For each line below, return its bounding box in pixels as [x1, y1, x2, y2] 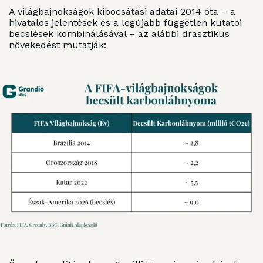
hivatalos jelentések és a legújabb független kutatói [9, 17, 242, 29]
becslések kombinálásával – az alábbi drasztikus [9, 28, 230, 40]
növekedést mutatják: [9, 39, 106, 51]
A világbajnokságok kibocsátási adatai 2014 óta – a [9, 6, 235, 18]
